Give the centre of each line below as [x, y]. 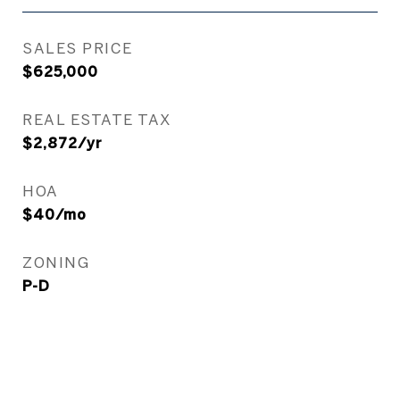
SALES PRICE [78, 48]
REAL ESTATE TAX [97, 119]
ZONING [56, 262]
